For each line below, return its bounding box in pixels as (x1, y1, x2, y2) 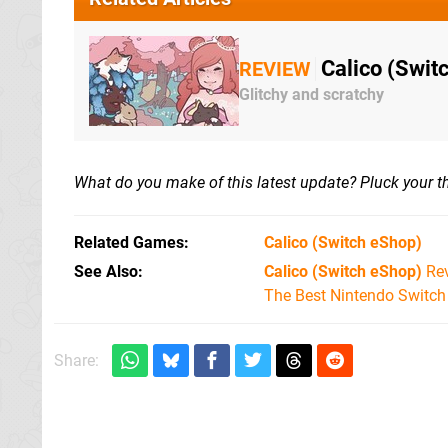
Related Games (74, 232, 184, 252)
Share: (54, 350, 99, 370)
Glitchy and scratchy (239, 85, 384, 105)
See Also (74, 261, 138, 281)
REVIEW (239, 57, 310, 82)
